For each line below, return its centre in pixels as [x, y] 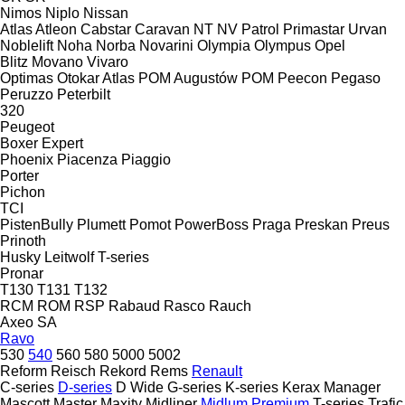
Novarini [166, 45]
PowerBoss [212, 224]
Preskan [321, 224]
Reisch [73, 371]
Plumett [101, 224]
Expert [62, 143]
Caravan [162, 29]
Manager [352, 387]
